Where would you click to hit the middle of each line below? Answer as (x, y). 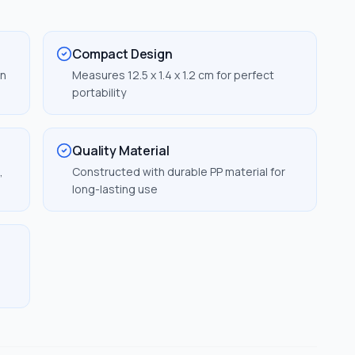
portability (99, 92)
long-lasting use (115, 189)
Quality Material (121, 151)
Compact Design (122, 54)
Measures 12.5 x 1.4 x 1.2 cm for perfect (173, 75)
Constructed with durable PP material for (179, 172)
